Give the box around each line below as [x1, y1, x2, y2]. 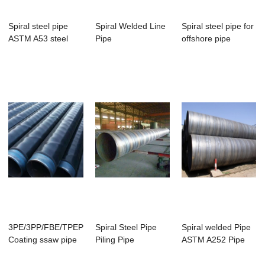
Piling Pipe [95, 235, 134, 245]
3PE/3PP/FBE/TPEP [8, 222, 84, 232]
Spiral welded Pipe [182, 222, 251, 232]
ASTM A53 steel [8, 34, 69, 44]
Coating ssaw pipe [8, 235, 77, 245]
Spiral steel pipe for [182, 21, 254, 31]
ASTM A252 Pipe [182, 235, 245, 245]
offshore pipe [182, 34, 231, 44]
